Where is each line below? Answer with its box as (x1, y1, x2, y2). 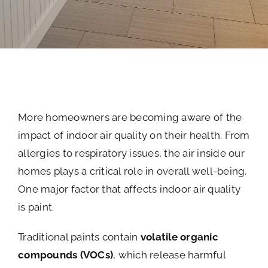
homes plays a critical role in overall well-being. (18, 165, 247, 177)
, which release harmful (113, 248, 226, 261)
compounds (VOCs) (18, 248, 114, 261)
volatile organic (140, 230, 218, 243)
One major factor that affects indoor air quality (18, 182, 241, 195)
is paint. (18, 200, 54, 213)
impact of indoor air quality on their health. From (18, 129, 250, 141)
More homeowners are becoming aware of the (18, 111, 242, 123)
